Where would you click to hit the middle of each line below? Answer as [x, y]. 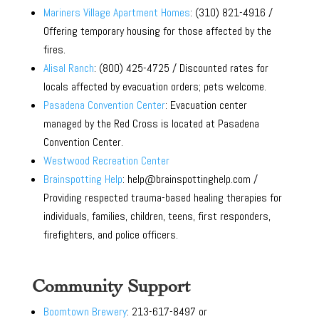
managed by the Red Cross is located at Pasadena [151, 123]
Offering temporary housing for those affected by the [157, 31]
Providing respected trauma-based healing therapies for [162, 197]
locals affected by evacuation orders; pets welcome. [155, 86]
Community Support [111, 286]
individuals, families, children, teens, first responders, [157, 216]
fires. [54, 49]
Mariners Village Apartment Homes [116, 12]
